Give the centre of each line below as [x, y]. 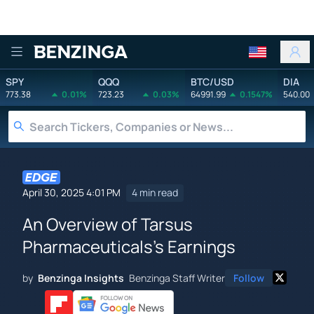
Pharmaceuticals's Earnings [129, 246]
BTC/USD [212, 81]
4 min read [155, 193]
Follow [249, 278]
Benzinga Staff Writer [177, 278]
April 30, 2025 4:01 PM [71, 193]
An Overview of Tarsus [108, 224]
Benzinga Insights [81, 278]
